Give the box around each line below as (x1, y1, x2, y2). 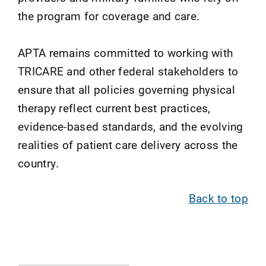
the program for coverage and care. (18, 8, 200, 24)
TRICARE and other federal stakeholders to (18, 64, 239, 79)
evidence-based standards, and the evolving (18, 119, 243, 134)
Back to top (188, 191, 248, 206)
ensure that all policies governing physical (18, 82, 235, 97)
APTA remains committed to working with (18, 45, 233, 61)
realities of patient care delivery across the (18, 137, 238, 153)
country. (18, 156, 59, 171)
